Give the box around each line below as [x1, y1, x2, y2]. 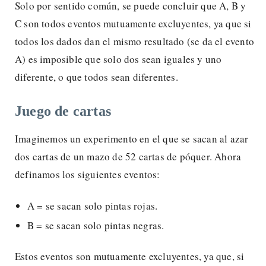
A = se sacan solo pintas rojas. [27, 198, 158, 213]
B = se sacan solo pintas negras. [27, 218, 164, 232]
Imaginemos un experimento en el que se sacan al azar [15, 131, 249, 145]
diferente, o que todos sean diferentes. [15, 69, 178, 84]
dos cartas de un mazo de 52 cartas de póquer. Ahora [15, 149, 242, 163]
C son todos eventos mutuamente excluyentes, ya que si [15, 16, 252, 30]
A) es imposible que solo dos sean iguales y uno [15, 52, 222, 66]
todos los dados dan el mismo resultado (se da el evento [15, 34, 255, 48]
